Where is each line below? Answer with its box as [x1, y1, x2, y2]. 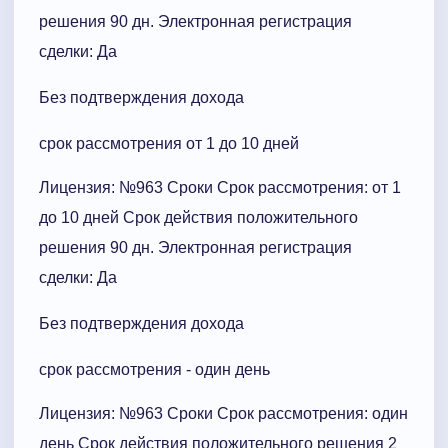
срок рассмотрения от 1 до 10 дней [39, 134, 299, 152]
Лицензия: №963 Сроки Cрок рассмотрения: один [39, 404, 408, 422]
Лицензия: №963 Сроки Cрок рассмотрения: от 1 [39, 178, 401, 196]
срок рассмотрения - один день [39, 360, 270, 378]
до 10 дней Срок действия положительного [39, 208, 358, 226]
